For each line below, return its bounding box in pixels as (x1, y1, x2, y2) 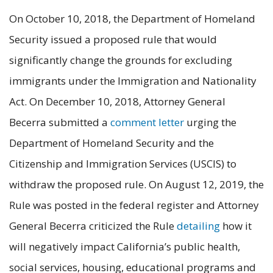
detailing (177, 219, 220, 233)
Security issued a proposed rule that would (9, 32, 217, 47)
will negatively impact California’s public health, (9, 239, 240, 254)
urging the (184, 115, 236, 130)
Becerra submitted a (9, 115, 110, 130)
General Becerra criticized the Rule (9, 219, 177, 233)
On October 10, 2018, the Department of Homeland (9, 12, 255, 26)
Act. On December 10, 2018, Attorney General (9, 94, 225, 109)
